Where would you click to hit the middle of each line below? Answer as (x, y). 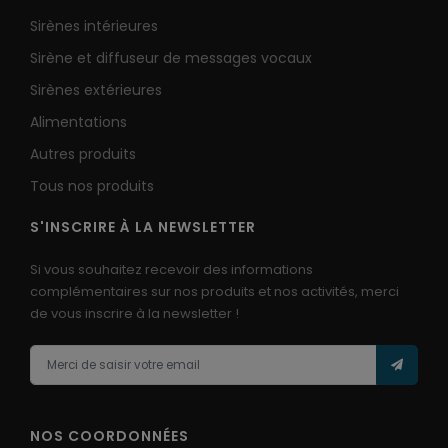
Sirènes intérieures (94, 26)
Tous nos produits (92, 186)
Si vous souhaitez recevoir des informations (171, 270)
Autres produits (83, 154)
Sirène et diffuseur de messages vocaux (171, 58)
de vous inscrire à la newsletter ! (134, 314)
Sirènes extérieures (96, 90)
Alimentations (78, 122)
